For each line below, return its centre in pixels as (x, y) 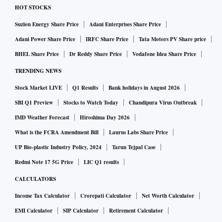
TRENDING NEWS (38, 71)
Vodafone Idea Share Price (164, 54)
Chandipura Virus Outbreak (163, 103)
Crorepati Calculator (106, 196)
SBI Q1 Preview (34, 103)
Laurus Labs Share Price (139, 133)
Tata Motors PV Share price (172, 39)
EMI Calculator (34, 211)
